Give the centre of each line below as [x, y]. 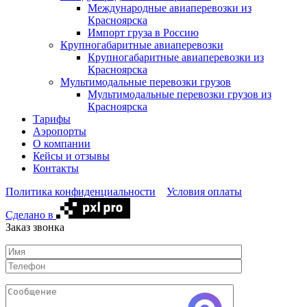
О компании [62, 143]
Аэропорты [60, 131]
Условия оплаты [204, 191]
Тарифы [52, 119]
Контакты [56, 168]
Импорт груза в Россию [143, 32]
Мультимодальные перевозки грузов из [180, 94]
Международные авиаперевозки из [170, 8]
